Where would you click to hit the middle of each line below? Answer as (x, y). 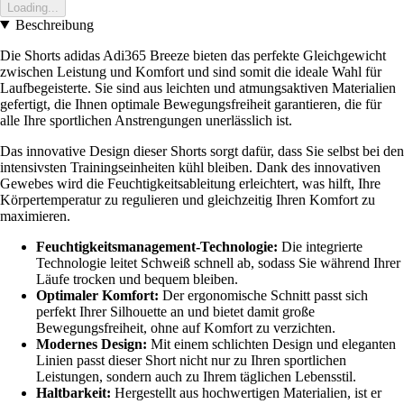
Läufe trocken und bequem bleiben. (137, 279)
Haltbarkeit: (73, 392)
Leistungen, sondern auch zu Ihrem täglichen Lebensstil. (196, 376)
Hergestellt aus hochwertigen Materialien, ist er (246, 392)
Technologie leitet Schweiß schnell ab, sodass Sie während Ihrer (218, 262)
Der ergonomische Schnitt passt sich (263, 295)
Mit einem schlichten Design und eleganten (271, 344)
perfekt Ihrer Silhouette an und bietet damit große (175, 311)
